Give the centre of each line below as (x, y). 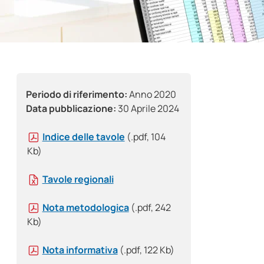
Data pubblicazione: (71, 109)
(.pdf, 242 (151, 208)
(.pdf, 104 (146, 137)
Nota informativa (80, 250)
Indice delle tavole (83, 137)
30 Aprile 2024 (148, 109)
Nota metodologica (85, 208)
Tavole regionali (78, 179)
